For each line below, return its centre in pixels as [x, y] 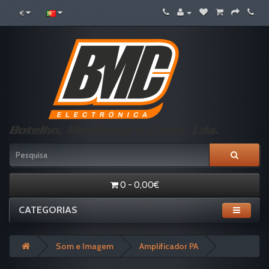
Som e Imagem [85, 246]
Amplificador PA [169, 246]
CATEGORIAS [48, 210]
